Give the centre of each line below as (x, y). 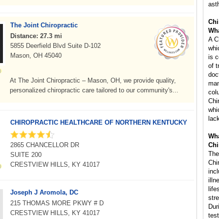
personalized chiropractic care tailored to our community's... (94, 90)
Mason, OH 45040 (36, 55)
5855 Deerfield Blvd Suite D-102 (55, 46)
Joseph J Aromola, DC (44, 192)
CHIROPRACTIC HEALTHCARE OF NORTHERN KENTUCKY (99, 122)
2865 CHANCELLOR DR (45, 145)
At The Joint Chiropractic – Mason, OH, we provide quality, (93, 80)
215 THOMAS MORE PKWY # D (57, 203)
